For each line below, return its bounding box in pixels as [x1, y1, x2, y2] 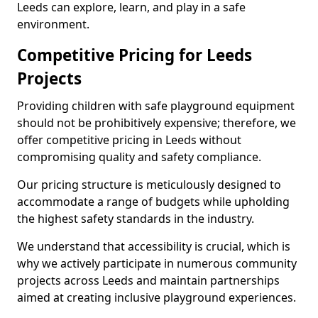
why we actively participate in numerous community [17, 256, 297, 271]
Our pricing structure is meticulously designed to [17, 177, 281, 192]
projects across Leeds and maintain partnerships [17, 273, 280, 288]
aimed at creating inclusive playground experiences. [17, 290, 296, 305]
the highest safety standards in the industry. [17, 211, 254, 226]
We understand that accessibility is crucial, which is [17, 238, 290, 254]
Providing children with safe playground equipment [17, 98, 295, 114]
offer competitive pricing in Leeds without [17, 132, 241, 148]
